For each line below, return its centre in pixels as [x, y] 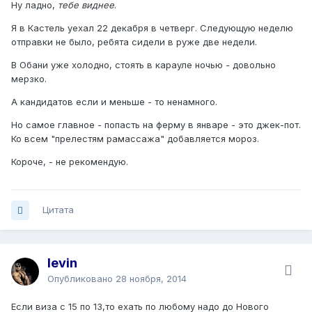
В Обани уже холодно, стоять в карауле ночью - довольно [143, 65]
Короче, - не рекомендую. [70, 162]
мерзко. [29, 79]
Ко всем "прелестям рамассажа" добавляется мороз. [135, 139]
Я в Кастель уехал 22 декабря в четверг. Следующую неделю [152, 28]
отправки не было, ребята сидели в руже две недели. [134, 42]
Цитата [58, 210]
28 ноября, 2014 [151, 279]
